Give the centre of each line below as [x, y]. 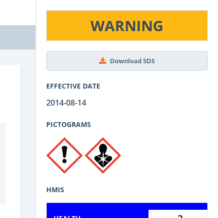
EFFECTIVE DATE [73, 86]
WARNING [127, 26]
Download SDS [132, 61]
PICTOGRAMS [69, 124]
